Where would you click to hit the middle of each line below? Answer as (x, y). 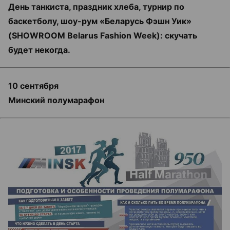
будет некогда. (39, 50)
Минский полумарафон (56, 100)
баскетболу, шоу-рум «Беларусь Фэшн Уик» (100, 21)
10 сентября (33, 86)
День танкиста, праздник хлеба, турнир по (96, 7)
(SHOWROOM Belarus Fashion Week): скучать (103, 35)
